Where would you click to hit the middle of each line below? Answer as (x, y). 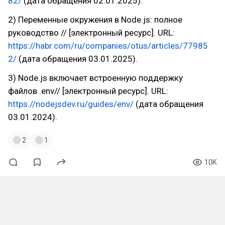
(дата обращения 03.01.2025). (77, 59)
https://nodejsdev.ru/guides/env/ (71, 104)
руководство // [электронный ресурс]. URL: (91, 33)
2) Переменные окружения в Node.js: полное (95, 20)
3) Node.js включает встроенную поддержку (95, 78)
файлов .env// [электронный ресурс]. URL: (88, 91)
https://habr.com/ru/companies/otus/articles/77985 (108, 46)
